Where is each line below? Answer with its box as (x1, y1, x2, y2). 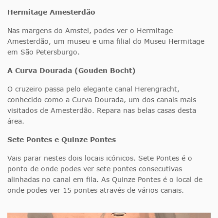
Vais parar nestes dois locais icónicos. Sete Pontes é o (7, 153, 192, 162)
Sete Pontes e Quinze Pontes (7, 135, 116, 144)
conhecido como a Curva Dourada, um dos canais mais (7, 95, 196, 104)
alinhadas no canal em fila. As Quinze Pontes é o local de (7, 175, 202, 183)
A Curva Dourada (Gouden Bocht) (7, 66, 136, 74)
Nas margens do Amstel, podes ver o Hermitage (7, 26, 173, 35)
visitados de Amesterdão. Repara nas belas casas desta (7, 106, 196, 114)
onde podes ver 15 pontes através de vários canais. (7, 185, 184, 194)
